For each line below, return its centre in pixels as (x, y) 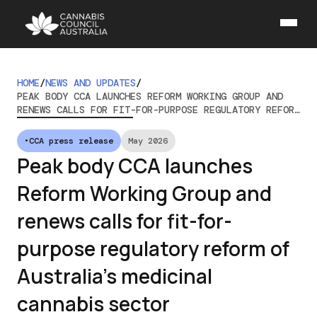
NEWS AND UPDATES (91, 83)
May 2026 (148, 141)
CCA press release (71, 141)
